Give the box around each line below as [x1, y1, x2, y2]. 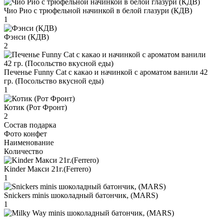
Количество [4, 147, 43, 155]
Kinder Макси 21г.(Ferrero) [4, 164, 91, 173]
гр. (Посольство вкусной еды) [4, 76, 104, 85]
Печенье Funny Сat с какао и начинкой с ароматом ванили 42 [4, 67, 208, 76]
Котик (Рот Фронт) [4, 103, 67, 111]
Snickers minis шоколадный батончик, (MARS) [4, 191, 158, 199]
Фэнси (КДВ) [4, 32, 49, 41]
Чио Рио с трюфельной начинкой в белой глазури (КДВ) [4, 6, 192, 15]
